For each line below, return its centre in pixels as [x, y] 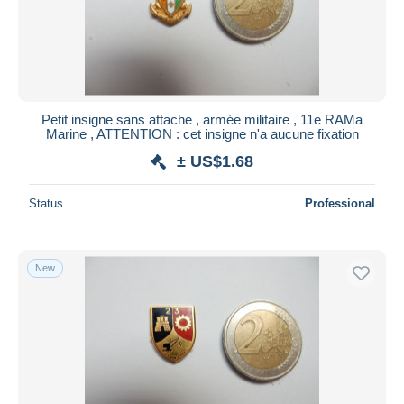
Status [46, 203]
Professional [340, 203]
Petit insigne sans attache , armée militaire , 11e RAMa [202, 119]
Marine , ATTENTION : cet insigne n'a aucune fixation [202, 133]
